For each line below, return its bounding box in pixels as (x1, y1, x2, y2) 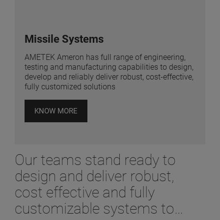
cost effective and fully (15, 184, 155, 201)
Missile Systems (25, 33, 104, 46)
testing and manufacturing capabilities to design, (25, 62, 193, 72)
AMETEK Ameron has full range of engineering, (25, 53, 186, 62)
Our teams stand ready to (15, 151, 176, 169)
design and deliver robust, (15, 167, 174, 185)
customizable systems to (15, 200, 174, 218)
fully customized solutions (25, 82, 117, 92)
